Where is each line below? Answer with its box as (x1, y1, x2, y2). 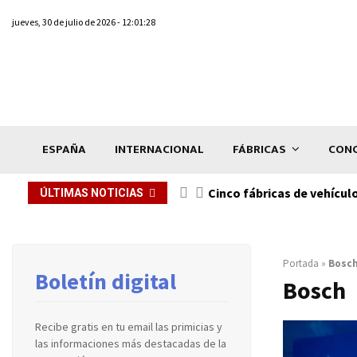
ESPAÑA (42, 139, 86, 159)
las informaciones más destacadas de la (35, 335, 226, 351)
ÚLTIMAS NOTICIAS (40, 186, 143, 199)
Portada (283, 256, 319, 270)
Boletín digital (35, 266, 176, 296)
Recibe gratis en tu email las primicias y (35, 319, 222, 334)
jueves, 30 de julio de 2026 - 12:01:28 (12, 16, 155, 28)
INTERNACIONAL (115, 139, 204, 159)
